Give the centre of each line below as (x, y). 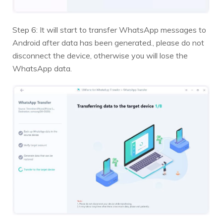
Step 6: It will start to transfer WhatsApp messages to (109, 30)
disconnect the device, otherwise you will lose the (100, 56)
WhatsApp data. (42, 69)
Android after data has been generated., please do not (108, 43)
